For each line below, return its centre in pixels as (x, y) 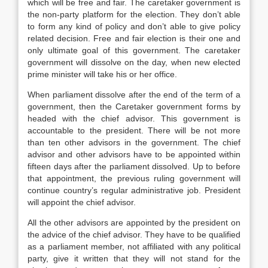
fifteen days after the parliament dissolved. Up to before (134, 166)
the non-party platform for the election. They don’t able (134, 14)
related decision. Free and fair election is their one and (134, 38)
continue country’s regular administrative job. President (134, 190)
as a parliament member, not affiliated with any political (134, 246)
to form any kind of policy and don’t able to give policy (134, 26)
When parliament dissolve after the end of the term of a (134, 95)
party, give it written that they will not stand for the (134, 258)
